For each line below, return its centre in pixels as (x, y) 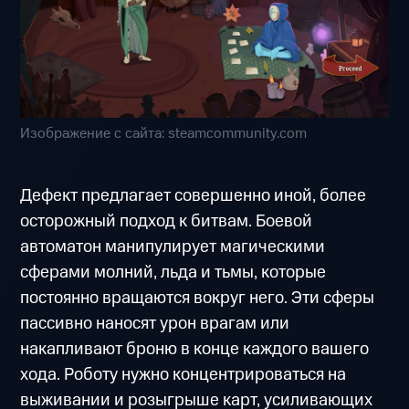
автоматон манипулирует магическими (173, 246)
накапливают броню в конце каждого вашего (195, 349)
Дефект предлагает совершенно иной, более (194, 195)
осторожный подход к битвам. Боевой (167, 221)
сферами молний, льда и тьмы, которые (173, 272)
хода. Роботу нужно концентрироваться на (184, 374)
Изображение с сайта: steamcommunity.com (164, 134)
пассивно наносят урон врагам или (155, 323)
